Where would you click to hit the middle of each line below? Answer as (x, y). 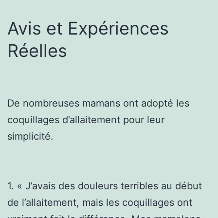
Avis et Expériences (88, 28)
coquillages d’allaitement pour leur (86, 119)
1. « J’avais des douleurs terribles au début (105, 186)
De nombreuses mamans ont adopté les (98, 103)
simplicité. (30, 136)
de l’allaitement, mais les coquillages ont (100, 202)
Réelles (37, 50)
